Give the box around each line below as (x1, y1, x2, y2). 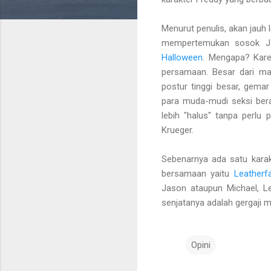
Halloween (162, 51, 203, 63)
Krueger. (162, 124, 194, 135)
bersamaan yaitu (162, 168, 234, 179)
